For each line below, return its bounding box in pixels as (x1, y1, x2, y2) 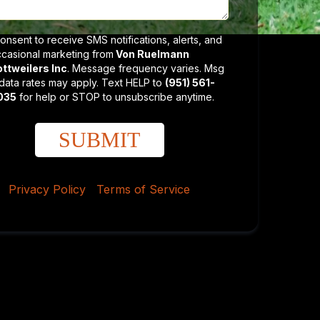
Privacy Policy (9, 182, 86, 196)
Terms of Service (96, 182, 191, 196)
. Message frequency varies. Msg (66, 62, 224, 74)
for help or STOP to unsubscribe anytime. (16, 91, 214, 103)
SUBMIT (59, 128, 141, 151)
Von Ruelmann (113, 48, 189, 60)
